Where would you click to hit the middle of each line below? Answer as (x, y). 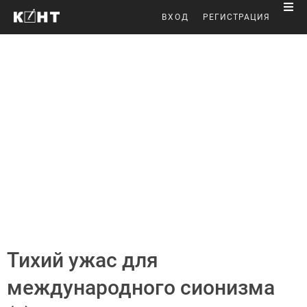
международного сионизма (141, 287)
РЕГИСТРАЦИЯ (236, 17)
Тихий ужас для (83, 260)
